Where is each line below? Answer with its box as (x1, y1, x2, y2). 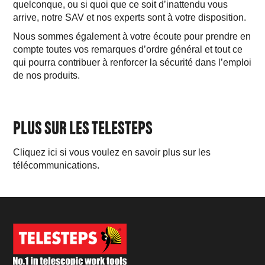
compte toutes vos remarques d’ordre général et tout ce (13, 44, 243, 55)
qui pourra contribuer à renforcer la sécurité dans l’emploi (13, 57, 252, 68)
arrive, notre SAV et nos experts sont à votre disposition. (13, 12, 247, 23)
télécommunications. (13, 160, 100, 171)
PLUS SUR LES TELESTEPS (13, 113, 153, 140)
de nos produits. (13, 70, 80, 81)
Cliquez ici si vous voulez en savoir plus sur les (13, 147, 211, 158)
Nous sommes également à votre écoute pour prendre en (13, 31, 251, 42)
